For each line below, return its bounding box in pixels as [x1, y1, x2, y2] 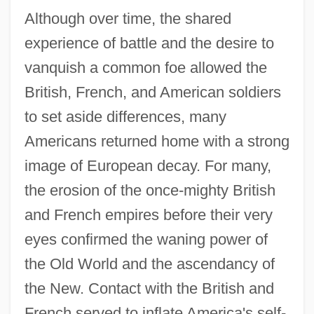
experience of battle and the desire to [24, 34, 274, 52]
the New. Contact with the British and [24, 279, 274, 297]
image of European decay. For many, [24, 156, 271, 175]
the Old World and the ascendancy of [24, 254, 275, 273]
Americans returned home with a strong [24, 132, 289, 150]
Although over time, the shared [24, 9, 231, 27]
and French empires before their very [24, 205, 273, 224]
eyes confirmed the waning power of [24, 230, 268, 248]
